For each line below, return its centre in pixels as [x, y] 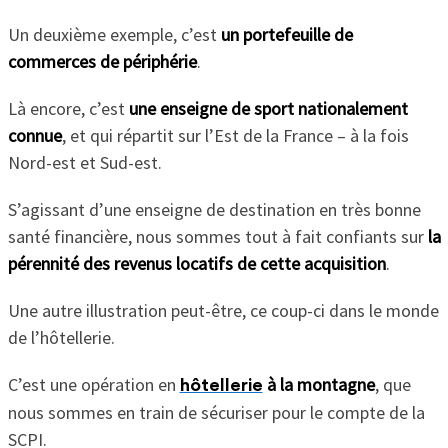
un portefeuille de [286, 34]
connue [34, 135]
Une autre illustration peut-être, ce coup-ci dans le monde [223, 310]
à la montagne [318, 384]
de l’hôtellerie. [63, 337]
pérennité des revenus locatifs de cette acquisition [196, 263]
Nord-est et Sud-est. [84, 162]
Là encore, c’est [68, 108]
